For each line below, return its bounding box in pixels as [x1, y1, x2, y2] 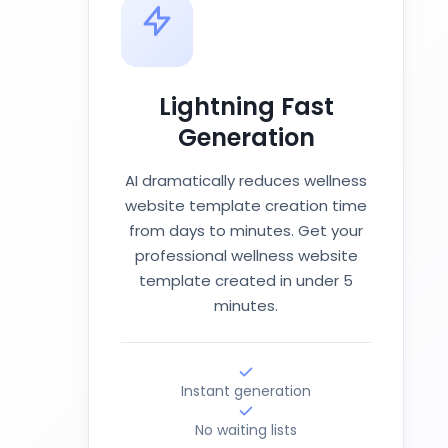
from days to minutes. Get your [129, 220, 363, 241]
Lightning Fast [158, 90, 334, 123]
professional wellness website [134, 245, 358, 266]
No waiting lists [195, 420, 297, 440]
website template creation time [125, 195, 367, 216]
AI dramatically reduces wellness [125, 170, 367, 191]
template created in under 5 [139, 270, 353, 291]
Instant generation [181, 381, 311, 401]
